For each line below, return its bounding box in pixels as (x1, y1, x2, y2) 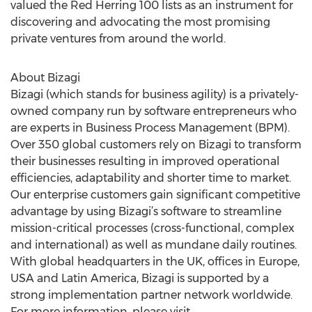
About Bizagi (10, 71, 80, 84)
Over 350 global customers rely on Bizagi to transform (10, 138, 302, 151)
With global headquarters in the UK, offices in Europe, (10, 255, 299, 268)
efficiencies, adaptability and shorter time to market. (10, 171, 291, 185)
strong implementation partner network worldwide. (10, 288, 292, 302)
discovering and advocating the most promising (10, 15, 270, 29)
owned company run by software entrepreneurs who (10, 104, 297, 118)
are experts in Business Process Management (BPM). (10, 121, 290, 134)
